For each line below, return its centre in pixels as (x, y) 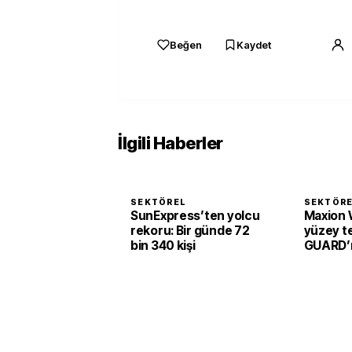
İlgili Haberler (170, 143)
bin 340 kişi (163, 246)
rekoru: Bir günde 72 (190, 231)
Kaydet (254, 45)
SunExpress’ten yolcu (195, 216)
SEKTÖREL (159, 202)
